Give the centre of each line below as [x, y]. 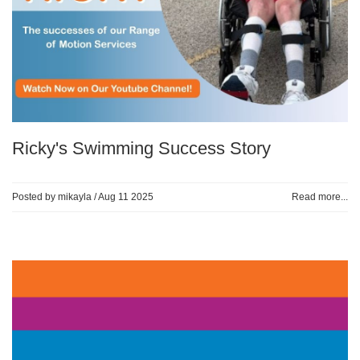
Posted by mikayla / [55, 197]
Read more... [320, 197]
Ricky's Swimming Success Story [141, 149]
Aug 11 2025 [126, 197]
